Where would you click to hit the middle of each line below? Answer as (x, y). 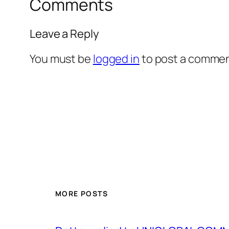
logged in (116, 59)
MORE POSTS (82, 194)
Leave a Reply (64, 33)
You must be (61, 59)
